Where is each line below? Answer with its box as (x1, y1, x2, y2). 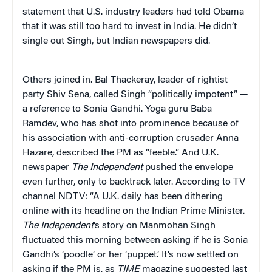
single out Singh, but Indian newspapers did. (22, 36, 210, 46)
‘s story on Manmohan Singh (93, 220, 216, 231)
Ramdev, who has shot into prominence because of (22, 118, 239, 129)
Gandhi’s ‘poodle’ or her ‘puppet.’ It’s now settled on (22, 250, 239, 260)
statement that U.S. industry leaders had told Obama (22, 7, 244, 17)
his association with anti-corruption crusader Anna (22, 133, 239, 143)
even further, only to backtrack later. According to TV (22, 177, 245, 187)
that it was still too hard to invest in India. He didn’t (22, 21, 237, 32)
